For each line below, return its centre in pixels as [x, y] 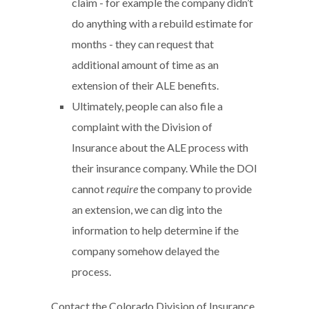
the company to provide [195, 188]
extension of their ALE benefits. [145, 85]
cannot [89, 188]
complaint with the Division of [142, 126]
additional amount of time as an [145, 64]
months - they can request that [143, 43]
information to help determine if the [155, 230]
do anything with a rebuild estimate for [162, 23]
